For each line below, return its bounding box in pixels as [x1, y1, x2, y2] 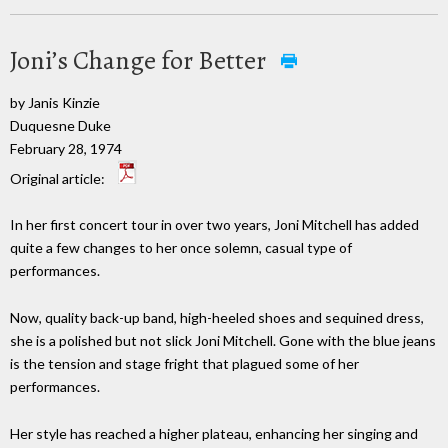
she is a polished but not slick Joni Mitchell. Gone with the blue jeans [10, 332, 436, 350]
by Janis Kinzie [10, 93, 100, 111]
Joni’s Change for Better [10, 42, 271, 78]
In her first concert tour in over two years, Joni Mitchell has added [10, 216, 419, 234]
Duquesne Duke [10, 116, 111, 134]
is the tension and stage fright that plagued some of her [10, 355, 359, 373]
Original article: [10, 169, 108, 187]
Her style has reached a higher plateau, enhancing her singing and [10, 424, 418, 442]
